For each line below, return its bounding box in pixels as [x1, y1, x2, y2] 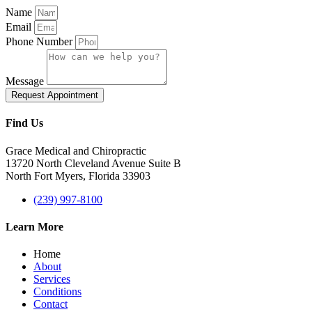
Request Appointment [11, 90, 98, 101]
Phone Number [6, 36, 75, 48]
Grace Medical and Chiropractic [6, 144, 146, 157]
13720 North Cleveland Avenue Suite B [6, 157, 181, 169]
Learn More [6, 220, 63, 233]
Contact [33, 298, 68, 311]
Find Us [6, 117, 43, 130]
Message [6, 75, 47, 88]
